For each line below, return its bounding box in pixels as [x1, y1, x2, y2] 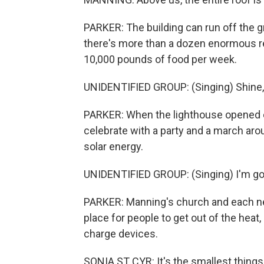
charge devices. [84, 227, 158, 240]
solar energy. [84, 140, 143, 153]
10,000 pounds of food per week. [84, 53, 237, 65]
